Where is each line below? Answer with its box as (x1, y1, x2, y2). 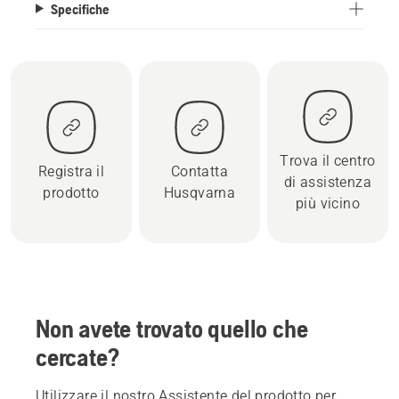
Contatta (170, 162, 229, 180)
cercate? (36, 342, 119, 371)
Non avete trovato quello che (36, 313, 308, 343)
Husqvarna (163, 183, 236, 201)
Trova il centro (280, 151, 376, 169)
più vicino (295, 194, 360, 212)
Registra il (37, 162, 105, 180)
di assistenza (283, 173, 372, 191)
